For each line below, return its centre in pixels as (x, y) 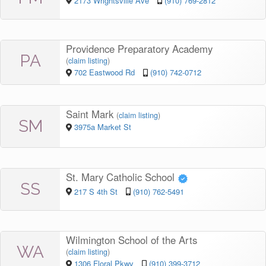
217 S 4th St (97, 191)
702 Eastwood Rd (105, 72)
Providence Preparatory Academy (139, 48)
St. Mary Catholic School (122, 177)
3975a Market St (102, 126)
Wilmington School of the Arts (132, 240)
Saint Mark (91, 114)
